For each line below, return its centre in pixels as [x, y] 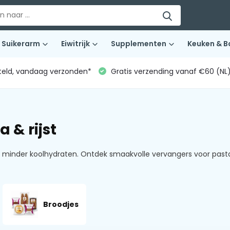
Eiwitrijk [75, 44]
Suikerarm [21, 44]
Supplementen [138, 44]
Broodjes [61, 204]
